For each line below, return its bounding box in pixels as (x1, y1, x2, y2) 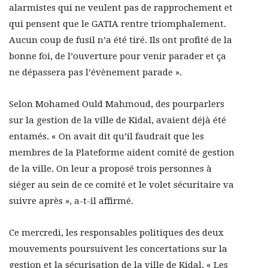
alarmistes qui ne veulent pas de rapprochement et (9, 2, 233, 14)
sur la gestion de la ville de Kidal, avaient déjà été (9, 115, 226, 126)
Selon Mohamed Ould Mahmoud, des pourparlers (9, 99, 224, 110)
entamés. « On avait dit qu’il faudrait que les (9, 131, 204, 142)
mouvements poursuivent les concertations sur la (9, 243, 227, 255)
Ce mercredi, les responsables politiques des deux (9, 227, 224, 239)
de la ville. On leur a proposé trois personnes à (9, 163, 212, 175)
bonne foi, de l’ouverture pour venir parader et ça (9, 51, 226, 62)
